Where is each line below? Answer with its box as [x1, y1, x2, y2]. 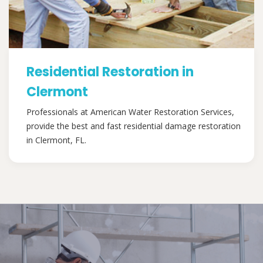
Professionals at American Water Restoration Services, [26, 106, 234, 118]
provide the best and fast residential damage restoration [26, 120, 241, 132]
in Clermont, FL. [26, 134, 86, 146]
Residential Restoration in [26, 63, 194, 82]
